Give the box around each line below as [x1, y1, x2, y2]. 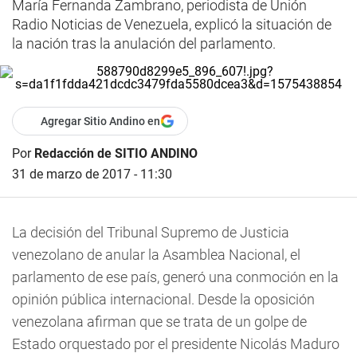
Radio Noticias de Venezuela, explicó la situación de [12, 16, 331, 33]
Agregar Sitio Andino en [41, 115, 160, 127]
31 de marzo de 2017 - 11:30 [12, 167, 172, 182]
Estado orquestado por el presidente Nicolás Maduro [12, 335, 339, 352]
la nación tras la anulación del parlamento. [12, 35, 276, 52]
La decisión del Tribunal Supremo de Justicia [12, 224, 289, 241]
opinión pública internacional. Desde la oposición [12, 291, 315, 308]
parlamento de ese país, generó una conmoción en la [12, 269, 339, 285]
